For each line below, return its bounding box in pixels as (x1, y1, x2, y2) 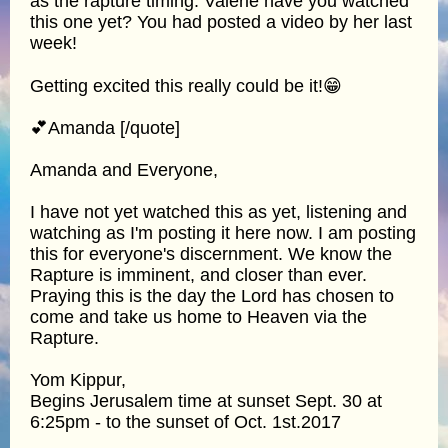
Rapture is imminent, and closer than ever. (30, 264, 367, 285)
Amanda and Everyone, (30, 159, 218, 180)
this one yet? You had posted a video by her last (30, 11, 412, 32)
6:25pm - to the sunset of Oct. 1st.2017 (30, 411, 341, 432)
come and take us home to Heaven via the (30, 306, 367, 327)
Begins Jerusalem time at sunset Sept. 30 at (30, 390, 382, 411)
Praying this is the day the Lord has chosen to (30, 285, 394, 306)
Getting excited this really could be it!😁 (30, 75, 342, 96)
